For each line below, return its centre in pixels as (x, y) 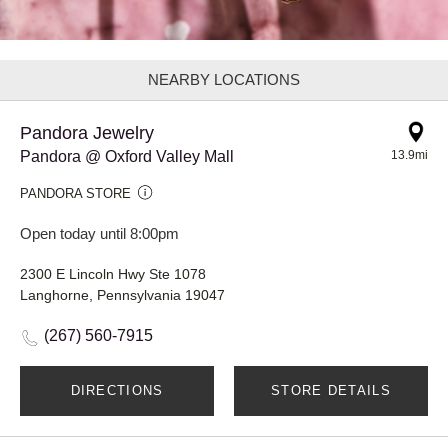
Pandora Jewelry (87, 132)
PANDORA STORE (75, 193)
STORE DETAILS (331, 390)
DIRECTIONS (117, 390)
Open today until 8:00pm (99, 233)
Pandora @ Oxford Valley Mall (127, 156)
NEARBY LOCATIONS (224, 79)
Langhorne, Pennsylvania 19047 (122, 294)
